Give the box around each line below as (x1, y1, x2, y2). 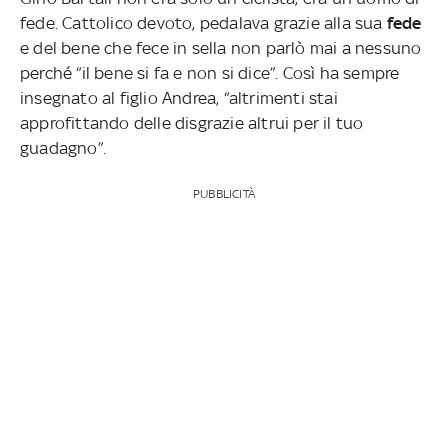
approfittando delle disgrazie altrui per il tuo (20, 112, 364, 133)
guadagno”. (20, 137, 106, 158)
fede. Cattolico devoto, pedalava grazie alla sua (20, 12, 387, 33)
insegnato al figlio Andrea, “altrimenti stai (20, 87, 338, 108)
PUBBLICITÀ (192, 186, 255, 201)
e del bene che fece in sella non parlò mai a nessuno (20, 37, 422, 58)
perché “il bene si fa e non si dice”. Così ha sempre (20, 62, 400, 83)
